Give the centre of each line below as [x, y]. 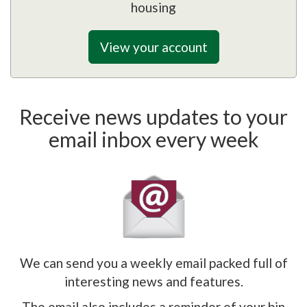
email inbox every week [153, 139]
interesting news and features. [153, 281]
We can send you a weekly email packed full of [153, 262]
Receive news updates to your [153, 116]
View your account [153, 47]
